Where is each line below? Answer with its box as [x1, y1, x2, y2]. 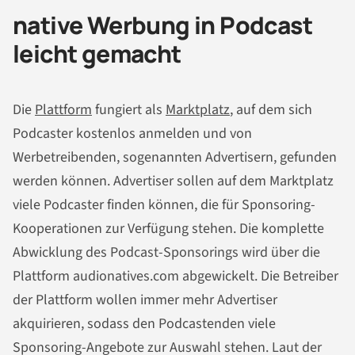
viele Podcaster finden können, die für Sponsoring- [13, 194, 315, 215]
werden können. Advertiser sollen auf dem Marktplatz [13, 170, 334, 191]
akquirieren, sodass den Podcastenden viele [13, 313, 276, 334]
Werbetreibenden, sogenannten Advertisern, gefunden [13, 147, 337, 167]
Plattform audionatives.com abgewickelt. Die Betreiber [13, 265, 338, 286]
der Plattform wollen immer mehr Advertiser [13, 289, 277, 310]
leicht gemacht [13, 37, 181, 71]
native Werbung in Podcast [13, 9, 312, 42]
